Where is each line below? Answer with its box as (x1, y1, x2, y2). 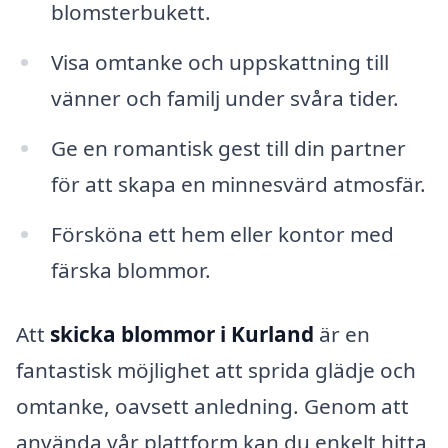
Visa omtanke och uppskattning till (50, 48, 389, 77)
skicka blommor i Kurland (50, 319, 314, 348)
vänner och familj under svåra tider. (50, 84, 399, 113)
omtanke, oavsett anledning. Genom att (16, 391, 409, 420)
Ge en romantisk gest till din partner (50, 134, 406, 163)
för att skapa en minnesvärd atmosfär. (50, 170, 426, 199)
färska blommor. (50, 255, 211, 284)
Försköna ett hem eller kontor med (50, 219, 394, 248)
